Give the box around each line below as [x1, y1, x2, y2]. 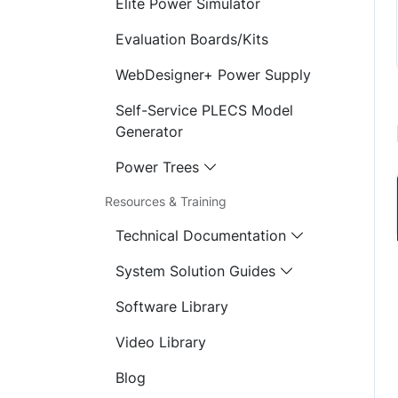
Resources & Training [105, 194, 227, 209]
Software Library [115, 298, 228, 315]
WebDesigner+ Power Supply [115, 66, 311, 84]
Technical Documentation [115, 227, 286, 244]
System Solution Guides [115, 262, 275, 280]
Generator [115, 123, 183, 140]
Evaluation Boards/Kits [115, 30, 268, 48]
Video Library [115, 333, 206, 351]
